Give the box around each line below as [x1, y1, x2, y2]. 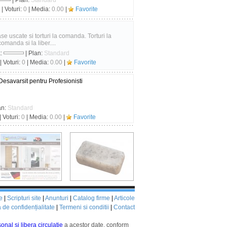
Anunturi [45, 195, 68, 202]
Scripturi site [7, 195, 41, 202]
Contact [113, 204, 135, 211]
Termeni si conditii [59, 204, 109, 211]
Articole [114, 195, 135, 202]
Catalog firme [73, 195, 110, 202]
